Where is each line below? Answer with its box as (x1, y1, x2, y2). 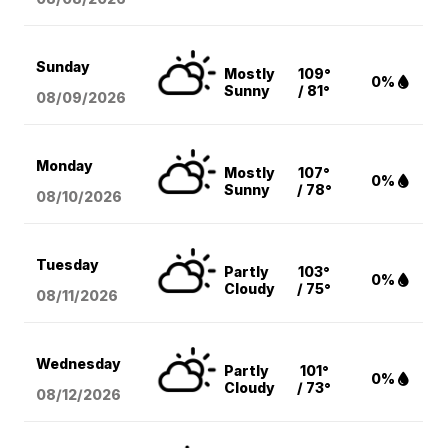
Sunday (36, 58, 91, 76)
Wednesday (36, 355, 122, 373)
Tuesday (36, 256, 100, 274)
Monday (36, 157, 94, 175)
